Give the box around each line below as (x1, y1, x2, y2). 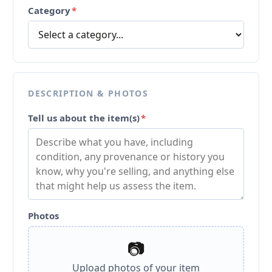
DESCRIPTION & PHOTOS (28, 87, 149, 99)
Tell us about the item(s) (28, 111, 140, 124)
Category (28, 4, 71, 16)
